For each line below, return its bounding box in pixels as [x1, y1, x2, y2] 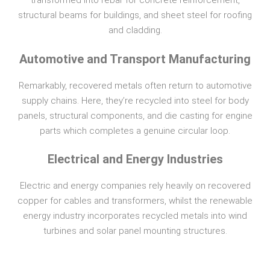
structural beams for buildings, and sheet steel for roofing [18, 10, 252, 21]
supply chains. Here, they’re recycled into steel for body [21, 95, 249, 106]
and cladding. [108, 25, 162, 36]
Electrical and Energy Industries [47, 152, 223, 167]
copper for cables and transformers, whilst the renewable [17, 195, 253, 207]
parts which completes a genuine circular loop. [40, 125, 230, 136]
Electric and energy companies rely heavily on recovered [19, 180, 251, 192]
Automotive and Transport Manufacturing [19, 51, 251, 66]
